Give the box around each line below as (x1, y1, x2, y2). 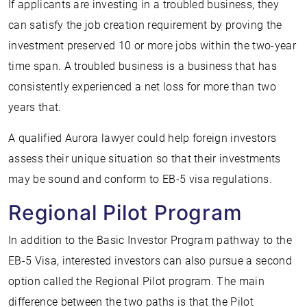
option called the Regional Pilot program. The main (8, 275, 265, 288)
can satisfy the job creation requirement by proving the (8, 19, 282, 32)
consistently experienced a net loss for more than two (8, 80, 276, 93)
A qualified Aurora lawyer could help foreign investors (8, 132, 277, 145)
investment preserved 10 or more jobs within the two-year (8, 39, 296, 52)
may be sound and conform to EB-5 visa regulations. (8, 173, 273, 186)
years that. (8, 101, 62, 114)
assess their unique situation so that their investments (8, 152, 281, 165)
